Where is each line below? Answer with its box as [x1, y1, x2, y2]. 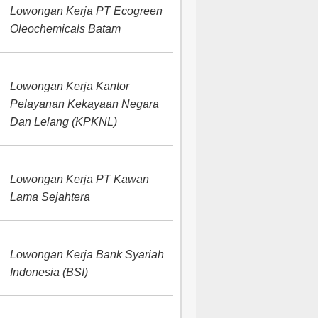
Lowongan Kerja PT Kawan [10, 173, 150, 185]
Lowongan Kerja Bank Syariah [10, 248, 165, 261]
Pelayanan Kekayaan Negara [10, 98, 160, 110]
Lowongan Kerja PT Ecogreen [10, 5, 163, 17]
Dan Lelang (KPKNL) [10, 116, 118, 128]
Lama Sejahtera [10, 191, 91, 203]
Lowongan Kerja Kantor [10, 80, 130, 92]
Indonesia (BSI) [10, 266, 89, 278]
